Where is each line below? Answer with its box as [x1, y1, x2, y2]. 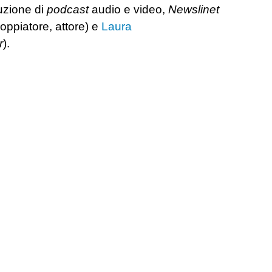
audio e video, [89, 2, 168, 16]
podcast [47, 2, 89, 16]
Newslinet [168, 2, 219, 16]
